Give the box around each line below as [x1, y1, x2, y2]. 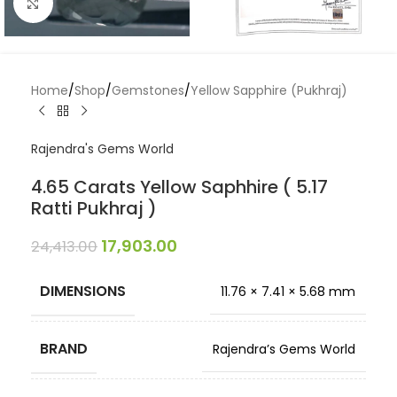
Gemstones [112, 82, 184, 99]
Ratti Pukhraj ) [31, 196, 157, 221]
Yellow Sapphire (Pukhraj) [191, 82, 347, 99]
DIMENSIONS [40, 281, 126, 301]
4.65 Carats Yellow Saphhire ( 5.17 [31, 175, 328, 199]
